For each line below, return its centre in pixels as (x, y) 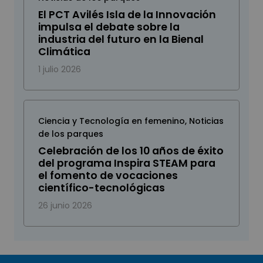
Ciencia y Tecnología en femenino (112, 121)
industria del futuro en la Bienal (121, 39)
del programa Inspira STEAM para (127, 163)
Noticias (206, 121)
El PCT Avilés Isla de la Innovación (127, 14)
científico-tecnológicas (102, 188)
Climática (64, 51)
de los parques (71, 134)
